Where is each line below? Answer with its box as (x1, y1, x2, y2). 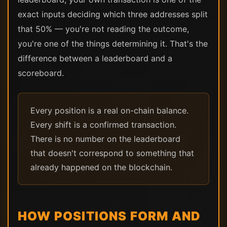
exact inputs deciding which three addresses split (18, 9, 208, 19)
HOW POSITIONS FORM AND (18, 208, 201, 223)
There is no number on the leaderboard (30, 133, 180, 144)
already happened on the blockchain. (30, 162, 172, 172)
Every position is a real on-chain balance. (30, 105, 188, 116)
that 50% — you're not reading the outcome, (18, 23, 189, 34)
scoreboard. (18, 67, 64, 78)
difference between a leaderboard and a (18, 53, 172, 63)
